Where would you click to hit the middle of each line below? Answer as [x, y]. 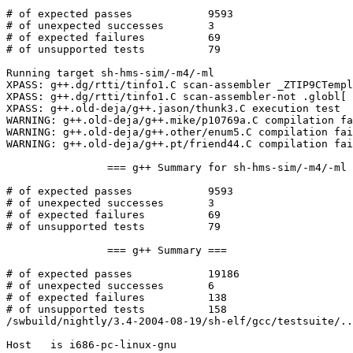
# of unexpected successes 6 [85, 286]
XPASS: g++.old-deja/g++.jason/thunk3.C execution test [173, 109]
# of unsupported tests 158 [76, 310]
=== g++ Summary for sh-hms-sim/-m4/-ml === [57, 168]
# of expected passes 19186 [69, 274]
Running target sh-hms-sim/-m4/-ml [110, 73]
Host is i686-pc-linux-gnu [91, 345]
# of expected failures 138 [76, 298]
